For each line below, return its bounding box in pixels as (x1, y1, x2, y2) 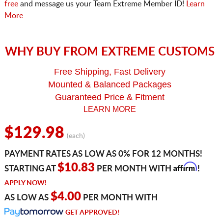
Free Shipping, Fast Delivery (54, 67, 166, 77)
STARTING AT (4, 165, 57, 173)
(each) (66, 133, 85, 140)
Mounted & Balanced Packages (48, 80, 172, 90)
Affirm (173, 162, 196, 172)
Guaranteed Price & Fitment (55, 92, 165, 103)
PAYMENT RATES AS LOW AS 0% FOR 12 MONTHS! (4, 150, 202, 159)
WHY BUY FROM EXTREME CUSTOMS (5, 46, 215, 58)
